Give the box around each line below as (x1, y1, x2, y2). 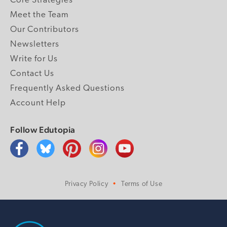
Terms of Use (121, 180, 163, 188)
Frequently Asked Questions (10, 84, 125, 93)
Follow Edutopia (10, 124, 75, 135)
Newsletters (10, 40, 59, 49)
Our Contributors (10, 25, 79, 34)
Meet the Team (10, 10, 69, 19)
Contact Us (10, 69, 54, 78)
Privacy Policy (64, 180, 108, 188)
